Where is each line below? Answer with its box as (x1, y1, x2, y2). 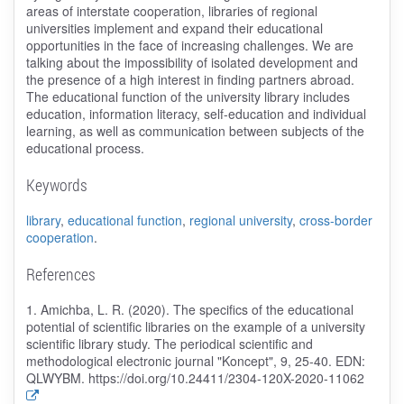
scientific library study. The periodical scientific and (25, 335, 313, 353)
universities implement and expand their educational (25, 19, 323, 38)
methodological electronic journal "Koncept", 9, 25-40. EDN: (25, 352, 365, 371)
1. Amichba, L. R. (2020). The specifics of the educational (25, 300, 353, 319)
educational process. (25, 139, 144, 158)
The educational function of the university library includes (25, 87, 350, 106)
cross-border (298, 211, 372, 230)
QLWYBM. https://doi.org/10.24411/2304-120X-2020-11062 (25, 369, 364, 388)
